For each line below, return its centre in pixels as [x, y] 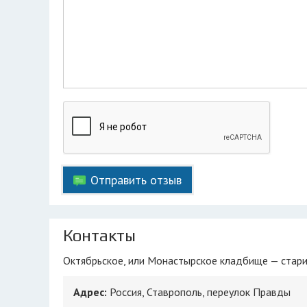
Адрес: [91, 292]
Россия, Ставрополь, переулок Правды [200, 292]
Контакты [99, 235]
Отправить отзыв [136, 180]
